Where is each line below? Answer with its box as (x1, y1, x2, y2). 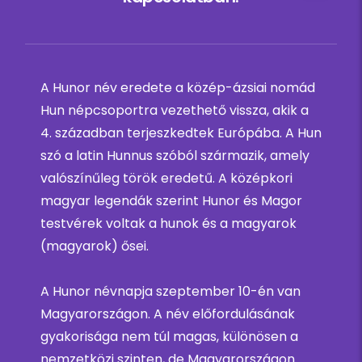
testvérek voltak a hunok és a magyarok (40, 214, 297, 234)
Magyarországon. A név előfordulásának (40, 305, 295, 324)
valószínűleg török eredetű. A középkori (40, 169, 293, 188)
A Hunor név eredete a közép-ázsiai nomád (40, 78, 315, 98)
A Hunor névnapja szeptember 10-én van (40, 282, 301, 301)
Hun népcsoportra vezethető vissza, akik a (40, 101, 309, 120)
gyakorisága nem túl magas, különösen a (40, 327, 298, 347)
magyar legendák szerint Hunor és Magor (40, 192, 302, 211)
